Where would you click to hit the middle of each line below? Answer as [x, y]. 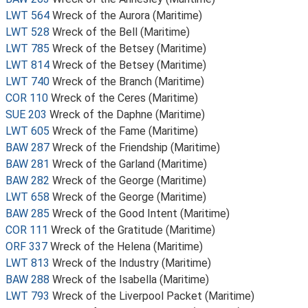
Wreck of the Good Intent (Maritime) [141, 213]
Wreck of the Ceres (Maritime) [124, 98]
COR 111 [27, 230]
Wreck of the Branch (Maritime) [128, 81]
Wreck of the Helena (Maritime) [126, 246]
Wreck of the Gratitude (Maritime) [133, 230]
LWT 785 [27, 48]
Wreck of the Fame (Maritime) [125, 131]
